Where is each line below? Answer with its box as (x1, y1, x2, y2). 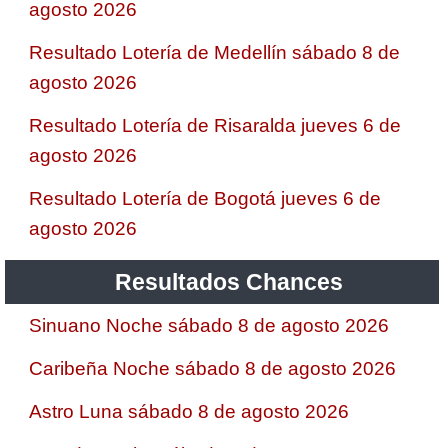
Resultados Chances (115, 268, 344, 295)
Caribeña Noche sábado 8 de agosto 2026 (29, 357, 396, 379)
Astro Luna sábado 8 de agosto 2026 (29, 400, 349, 422)
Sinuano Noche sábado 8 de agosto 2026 (29, 314, 389, 336)
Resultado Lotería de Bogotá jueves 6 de (29, 187, 381, 209)
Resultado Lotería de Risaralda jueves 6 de (29, 114, 401, 136)
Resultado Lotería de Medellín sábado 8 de (29, 41, 400, 63)
